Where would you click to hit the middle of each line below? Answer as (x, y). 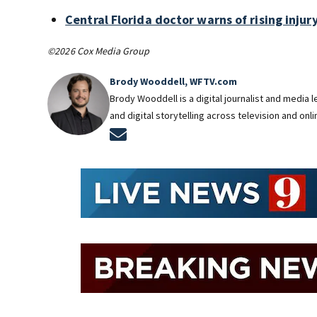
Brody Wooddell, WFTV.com (174, 81)
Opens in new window (184, 133)
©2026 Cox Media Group (99, 51)
